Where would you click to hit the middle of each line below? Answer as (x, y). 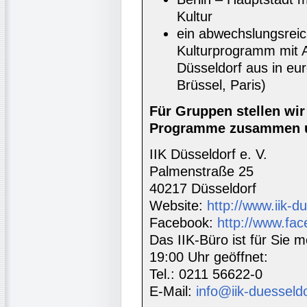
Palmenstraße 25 (201, 172)
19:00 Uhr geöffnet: (209, 257)
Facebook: (183, 223)
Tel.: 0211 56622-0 (206, 274)
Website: (178, 206)
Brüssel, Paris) (221, 85)
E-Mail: (173, 292)
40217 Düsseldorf (203, 189)
